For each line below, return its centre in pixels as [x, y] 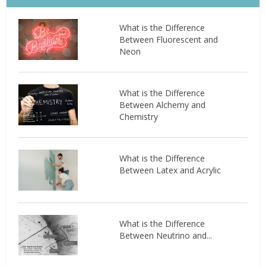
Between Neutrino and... [165, 235]
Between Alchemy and [162, 104]
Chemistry [138, 116]
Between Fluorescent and [168, 39]
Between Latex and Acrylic [170, 170]
